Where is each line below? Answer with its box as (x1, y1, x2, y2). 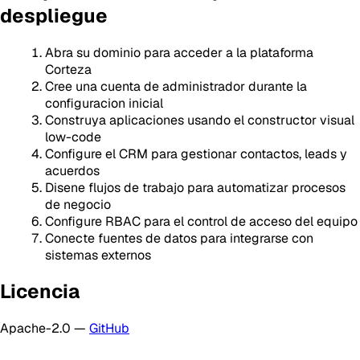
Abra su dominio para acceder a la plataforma (45, 43, 313, 61)
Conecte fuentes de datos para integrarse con (45, 229, 313, 247)
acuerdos (45, 162, 100, 179)
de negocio (45, 195, 111, 213)
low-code (45, 128, 101, 145)
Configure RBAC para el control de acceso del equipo (45, 212, 358, 230)
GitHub (89, 320, 129, 337)
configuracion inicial (45, 94, 163, 112)
